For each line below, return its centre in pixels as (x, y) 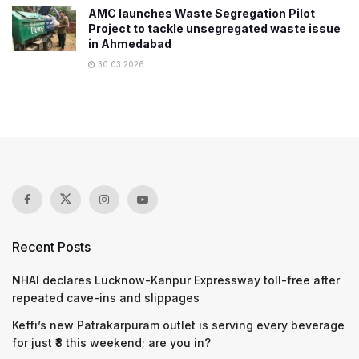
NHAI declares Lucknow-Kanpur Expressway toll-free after (176, 280)
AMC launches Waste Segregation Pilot (202, 13)
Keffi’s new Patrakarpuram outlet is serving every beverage (178, 325)
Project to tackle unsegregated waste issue (214, 28)
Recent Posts (51, 246)
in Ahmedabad (130, 43)
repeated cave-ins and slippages (106, 297)
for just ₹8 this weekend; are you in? (111, 342)
